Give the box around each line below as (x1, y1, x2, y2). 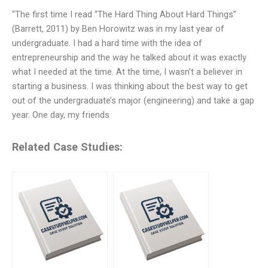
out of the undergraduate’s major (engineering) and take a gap (12, 95, 254, 106)
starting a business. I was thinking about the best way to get (12, 81, 248, 92)
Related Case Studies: (12, 141, 123, 154)
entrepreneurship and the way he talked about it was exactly (12, 52, 246, 63)
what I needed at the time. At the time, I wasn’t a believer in (12, 66, 242, 77)
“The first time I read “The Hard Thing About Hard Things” (12, 9, 236, 20)
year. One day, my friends (12, 109, 109, 120)
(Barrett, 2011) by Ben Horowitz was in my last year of (12, 23, 224, 34)
